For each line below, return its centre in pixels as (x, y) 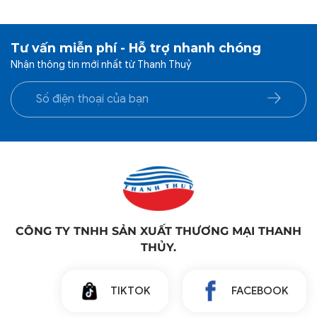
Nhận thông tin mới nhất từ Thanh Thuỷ (101, 64)
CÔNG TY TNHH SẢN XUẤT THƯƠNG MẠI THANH (158, 231)
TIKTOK (130, 291)
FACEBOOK (260, 291)
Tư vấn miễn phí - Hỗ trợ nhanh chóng (136, 47)
